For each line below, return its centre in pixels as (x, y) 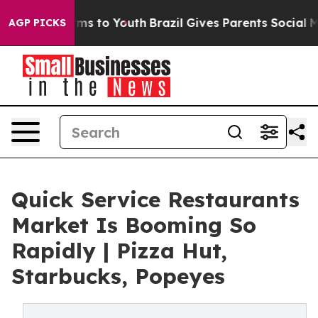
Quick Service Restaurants (155, 199)
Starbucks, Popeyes (118, 276)
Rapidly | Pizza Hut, (119, 251)
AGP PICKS (37, 23)
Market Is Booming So (134, 225)
